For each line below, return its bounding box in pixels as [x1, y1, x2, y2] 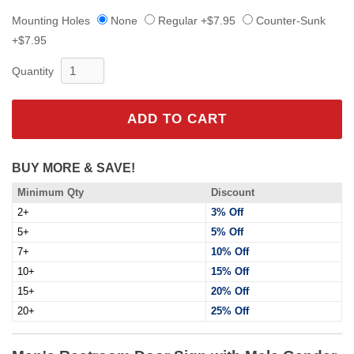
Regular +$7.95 [158, 13, 235, 27]
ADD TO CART [127, 111, 227, 126]
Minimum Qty [17, 186, 84, 198]
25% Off [211, 304, 249, 317]
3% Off [211, 205, 243, 218]
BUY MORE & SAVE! [12, 160, 135, 175]
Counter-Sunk [256, 13, 326, 27]
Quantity [12, 64, 54, 77]
